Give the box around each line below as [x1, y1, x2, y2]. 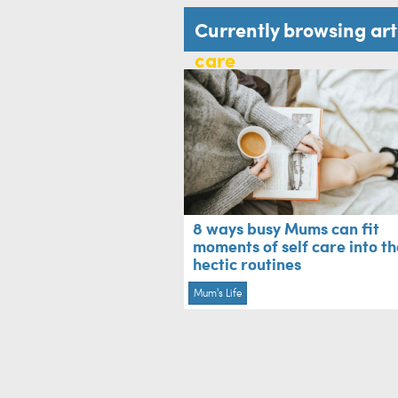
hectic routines [193, 252, 301, 275]
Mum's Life [194, 285, 242, 300]
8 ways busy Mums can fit [193, 217, 379, 239]
